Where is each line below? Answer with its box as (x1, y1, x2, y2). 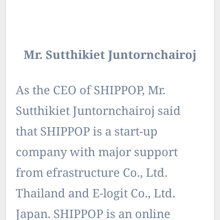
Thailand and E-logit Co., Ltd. (16, 185, 175, 204)
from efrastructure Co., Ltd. (16, 165, 167, 183)
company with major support (16, 144, 178, 163)
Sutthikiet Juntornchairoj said (16, 103, 181, 121)
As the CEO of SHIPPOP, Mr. (16, 82, 165, 101)
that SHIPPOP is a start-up (16, 123, 158, 142)
